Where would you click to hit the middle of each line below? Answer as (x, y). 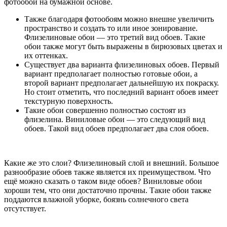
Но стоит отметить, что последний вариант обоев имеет (121, 92)
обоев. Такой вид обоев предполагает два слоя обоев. (117, 128)
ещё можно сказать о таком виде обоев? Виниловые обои (103, 181)
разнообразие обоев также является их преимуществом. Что (107, 172)
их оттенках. (46, 55)
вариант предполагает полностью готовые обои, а (111, 73)
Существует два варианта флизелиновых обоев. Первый (122, 64)
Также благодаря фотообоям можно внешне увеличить (119, 19)
